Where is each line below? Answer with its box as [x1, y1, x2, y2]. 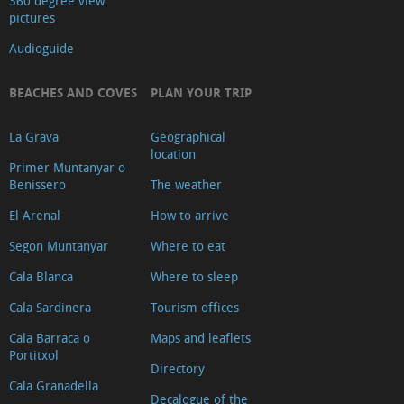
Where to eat [151, 237, 225, 255]
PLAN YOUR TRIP [151, 84, 252, 102]
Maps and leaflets [151, 329, 251, 347]
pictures [9, 9, 55, 27]
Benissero [9, 176, 66, 194]
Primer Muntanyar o [9, 159, 125, 177]
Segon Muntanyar [9, 237, 108, 255]
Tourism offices [151, 298, 239, 317]
